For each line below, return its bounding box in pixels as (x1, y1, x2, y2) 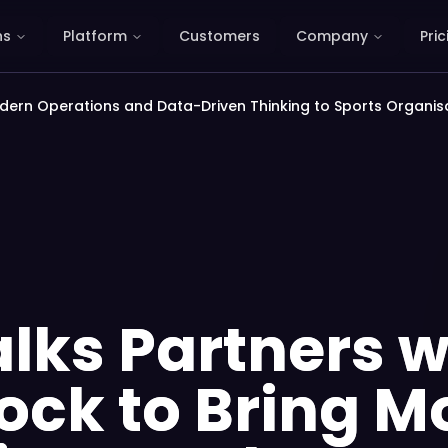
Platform (63, 26, 127, 46)
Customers (179, 26, 260, 46)
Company (296, 26, 368, 46)
